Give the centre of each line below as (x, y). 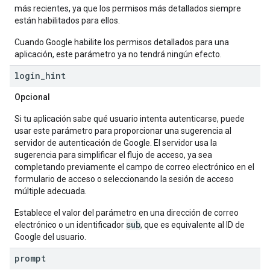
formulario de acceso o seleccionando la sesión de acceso (124, 179)
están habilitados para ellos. (67, 20)
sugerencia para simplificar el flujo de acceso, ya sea (113, 155)
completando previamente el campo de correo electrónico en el (134, 167)
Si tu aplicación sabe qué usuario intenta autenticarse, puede (130, 119)
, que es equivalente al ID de (193, 225)
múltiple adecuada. (51, 191)
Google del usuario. (50, 237)
